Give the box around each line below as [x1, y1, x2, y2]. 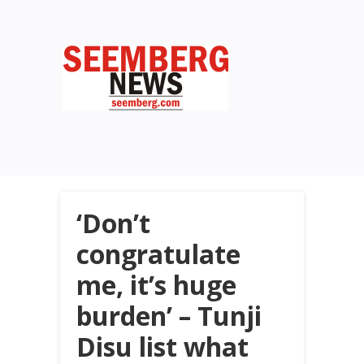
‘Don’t [76, 206, 150, 240]
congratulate [76, 236, 240, 271]
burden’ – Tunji [76, 298, 262, 333]
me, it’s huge [76, 267, 236, 302]
